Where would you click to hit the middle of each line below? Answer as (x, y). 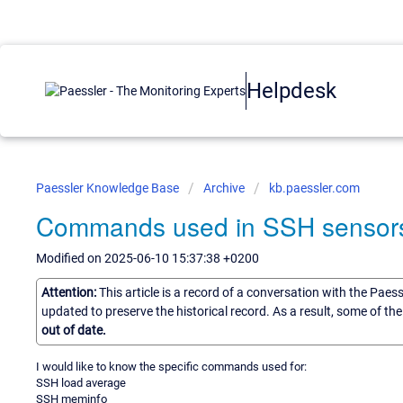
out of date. (74, 330)
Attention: (70, 292)
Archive (224, 188)
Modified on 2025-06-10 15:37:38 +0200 (148, 258)
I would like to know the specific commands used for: (171, 366)
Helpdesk (291, 90)
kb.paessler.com (314, 188)
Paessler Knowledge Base (109, 188)
